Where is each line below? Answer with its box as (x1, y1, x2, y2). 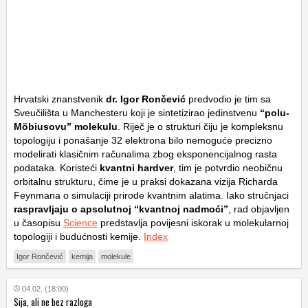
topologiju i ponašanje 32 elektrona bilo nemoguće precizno (14, 135, 272, 146)
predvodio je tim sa (186, 93, 271, 105)
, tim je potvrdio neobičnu (173, 162, 283, 174)
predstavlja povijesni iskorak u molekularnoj (98, 217, 289, 229)
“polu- (260, 107, 289, 119)
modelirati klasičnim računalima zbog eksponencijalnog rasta (14, 148, 277, 160)
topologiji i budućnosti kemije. (14, 231, 144, 243)
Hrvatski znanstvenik (14, 93, 106, 105)
